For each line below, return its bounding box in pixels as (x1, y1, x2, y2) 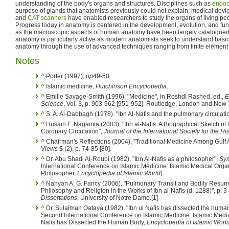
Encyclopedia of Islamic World (77, 169, 161, 177)
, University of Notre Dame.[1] (77, 194, 158, 201)
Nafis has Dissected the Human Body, (41, 218, 147, 226)
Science (41, 100, 63, 107)
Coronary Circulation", (41, 127, 104, 135)
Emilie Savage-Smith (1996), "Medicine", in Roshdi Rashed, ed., (44, 93, 225, 100)
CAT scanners (28, 14, 66, 21)
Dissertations (41, 194, 77, 201)
